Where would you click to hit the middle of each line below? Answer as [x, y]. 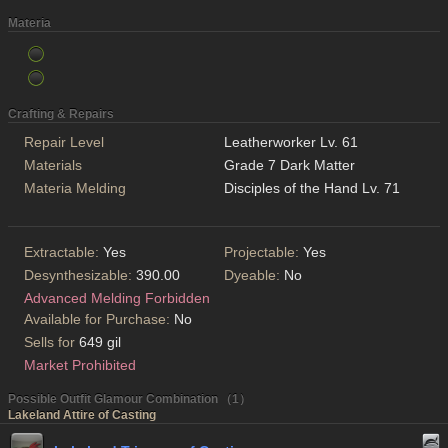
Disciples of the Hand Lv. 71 [312, 188]
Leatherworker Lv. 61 [291, 142]
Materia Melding [75, 188]
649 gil [99, 342]
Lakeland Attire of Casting [82, 415]
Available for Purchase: [99, 319]
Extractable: [63, 252]
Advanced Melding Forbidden [117, 298]
